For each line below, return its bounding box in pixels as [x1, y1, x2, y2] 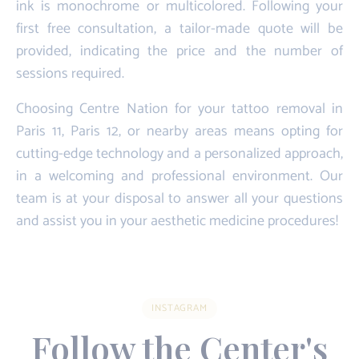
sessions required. [16, 61, 124, 86]
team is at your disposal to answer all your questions [16, 186, 343, 211]
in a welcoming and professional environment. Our [16, 163, 343, 188]
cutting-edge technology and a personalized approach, [16, 141, 343, 166]
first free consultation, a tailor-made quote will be [16, 16, 343, 41]
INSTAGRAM [151, 300, 208, 316]
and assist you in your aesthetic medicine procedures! [16, 208, 338, 233]
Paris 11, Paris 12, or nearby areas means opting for [16, 119, 343, 143]
